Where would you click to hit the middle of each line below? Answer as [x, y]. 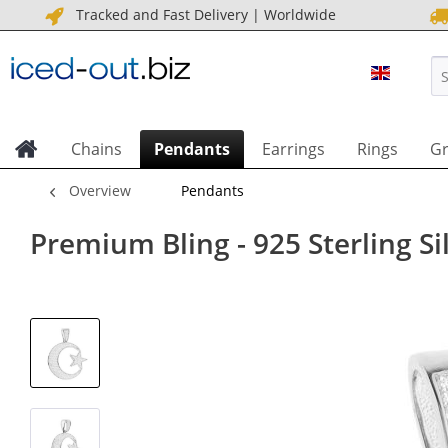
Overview [100, 190]
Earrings [293, 149]
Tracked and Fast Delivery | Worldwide [201, 14]
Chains [96, 149]
